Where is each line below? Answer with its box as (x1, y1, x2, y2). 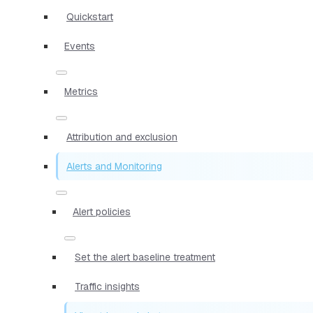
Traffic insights (75, 279, 140, 293)
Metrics (64, 85, 98, 98)
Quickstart (66, 10, 113, 23)
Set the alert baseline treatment (75, 250, 215, 263)
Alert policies (73, 205, 131, 218)
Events (64, 39, 95, 52)
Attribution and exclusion (66, 130, 177, 143)
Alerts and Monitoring (66, 159, 162, 173)
